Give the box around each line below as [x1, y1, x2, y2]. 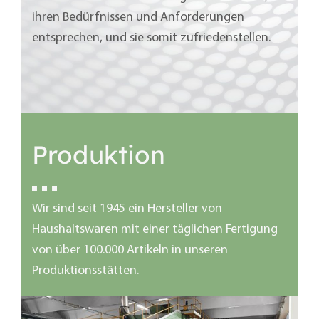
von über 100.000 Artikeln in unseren [31, 243, 228, 257]
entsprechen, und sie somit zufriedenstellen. [31, 31, 271, 46]
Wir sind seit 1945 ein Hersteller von [31, 202, 222, 216]
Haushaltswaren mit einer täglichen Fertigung [31, 222, 278, 236]
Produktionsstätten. [31, 263, 139, 278]
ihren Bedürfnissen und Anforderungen [31, 11, 244, 25]
